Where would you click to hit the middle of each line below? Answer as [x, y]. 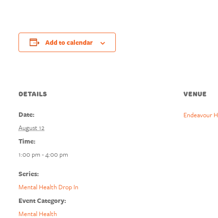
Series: [29, 174]
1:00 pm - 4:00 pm [43, 154]
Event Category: [42, 200]
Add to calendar [69, 42]
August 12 [31, 127]
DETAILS [33, 94]
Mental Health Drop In [48, 187]
